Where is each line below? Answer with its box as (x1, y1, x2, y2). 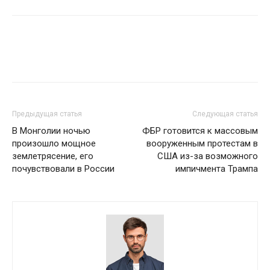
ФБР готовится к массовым (142, 125, 258, 136)
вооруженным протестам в (146, 137, 258, 149)
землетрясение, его (12, 150, 93, 162)
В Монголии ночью (12, 125, 90, 136)
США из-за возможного (157, 150, 258, 162)
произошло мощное (12, 137, 96, 149)
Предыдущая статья (12, 109, 82, 118)
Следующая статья (192, 109, 258, 118)
